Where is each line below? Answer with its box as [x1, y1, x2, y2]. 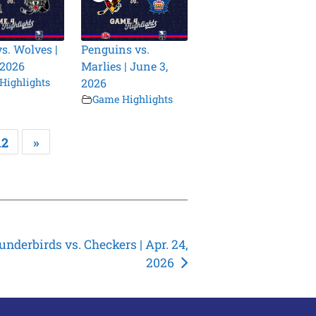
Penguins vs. [81, 42, 150, 57]
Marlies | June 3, [81, 59, 169, 74]
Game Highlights [92, 92, 174, 107]
